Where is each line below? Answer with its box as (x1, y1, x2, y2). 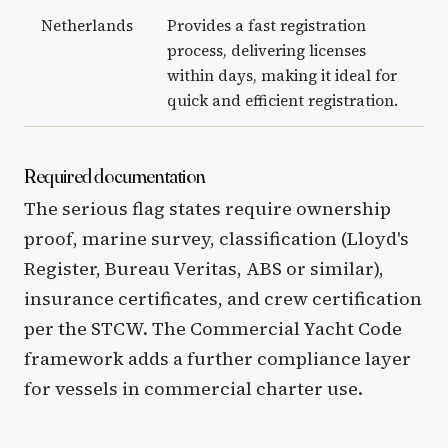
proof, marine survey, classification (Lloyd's (24, 225, 409, 251)
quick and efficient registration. (166, 89, 398, 111)
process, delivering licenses (166, 39, 366, 61)
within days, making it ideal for (166, 64, 397, 86)
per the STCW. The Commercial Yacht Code (24, 315, 402, 341)
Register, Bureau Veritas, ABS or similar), (24, 255, 384, 281)
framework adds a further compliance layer (24, 345, 411, 371)
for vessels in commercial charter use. (24, 375, 363, 401)
